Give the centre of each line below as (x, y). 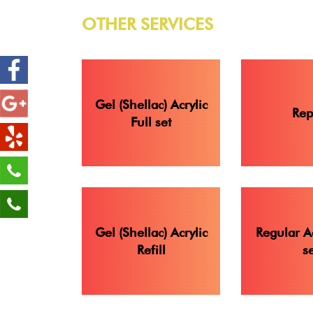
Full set (151, 122)
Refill (151, 250)
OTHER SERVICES (147, 24)
